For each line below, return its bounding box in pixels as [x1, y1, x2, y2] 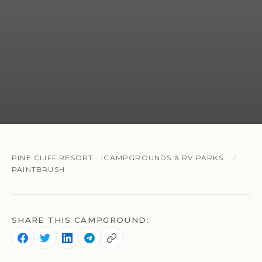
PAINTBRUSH [12, 164, 65, 174]
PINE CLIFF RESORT [12, 153, 94, 162]
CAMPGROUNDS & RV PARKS [104, 153, 223, 162]
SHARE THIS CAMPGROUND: [12, 215, 149, 225]
